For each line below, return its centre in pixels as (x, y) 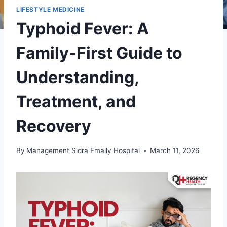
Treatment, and (76, 102)
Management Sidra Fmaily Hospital (83, 151)
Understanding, (78, 78)
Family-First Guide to (99, 53)
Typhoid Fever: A (83, 29)
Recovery (54, 126)
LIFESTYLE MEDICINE (50, 9)
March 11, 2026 (175, 151)
